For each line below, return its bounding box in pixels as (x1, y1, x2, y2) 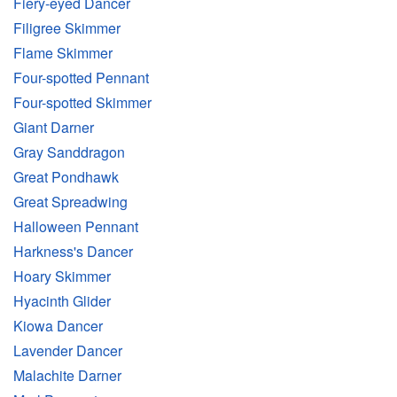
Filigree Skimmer (13, 18, 121, 39)
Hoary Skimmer (13, 266, 111, 287)
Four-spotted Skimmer (13, 92, 152, 113)
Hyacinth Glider (13, 291, 111, 312)
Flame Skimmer (13, 43, 113, 64)
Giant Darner (13, 117, 94, 138)
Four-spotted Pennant (13, 67, 149, 89)
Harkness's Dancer (13, 241, 133, 262)
